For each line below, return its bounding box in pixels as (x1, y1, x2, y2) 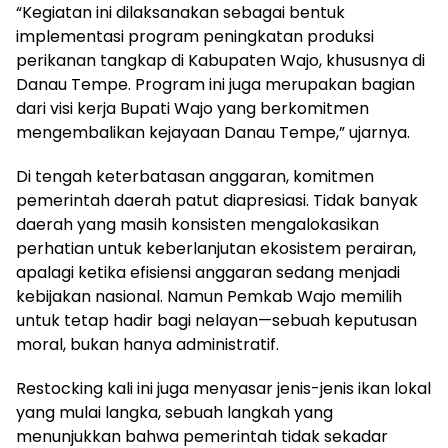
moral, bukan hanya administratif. (16, 332, 279, 356)
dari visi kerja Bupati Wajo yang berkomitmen (16, 96, 369, 120)
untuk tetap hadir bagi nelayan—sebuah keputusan (16, 308, 417, 332)
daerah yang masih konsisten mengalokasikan (16, 212, 379, 236)
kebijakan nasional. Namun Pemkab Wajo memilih (16, 284, 402, 308)
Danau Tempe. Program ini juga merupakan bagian (16, 72, 415, 96)
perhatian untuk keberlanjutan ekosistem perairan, (16, 236, 416, 260)
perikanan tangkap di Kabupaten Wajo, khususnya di (16, 48, 425, 72)
